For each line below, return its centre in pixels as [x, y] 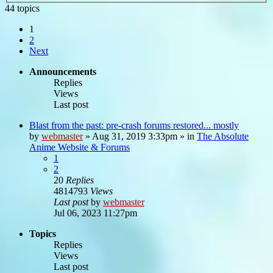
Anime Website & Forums [80, 147]
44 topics [22, 8]
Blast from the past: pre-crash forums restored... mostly [134, 125]
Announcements [63, 71]
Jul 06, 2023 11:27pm [95, 213]
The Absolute [223, 136]
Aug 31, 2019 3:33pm [135, 136]
